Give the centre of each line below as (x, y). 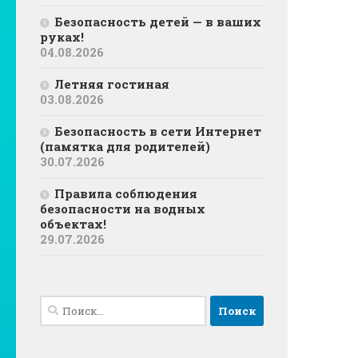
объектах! (73, 224)
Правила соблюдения (126, 194)
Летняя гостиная (112, 84)
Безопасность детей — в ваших (158, 22)
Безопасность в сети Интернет (158, 131)
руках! (62, 37)
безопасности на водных (123, 209)
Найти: (62, 305)
